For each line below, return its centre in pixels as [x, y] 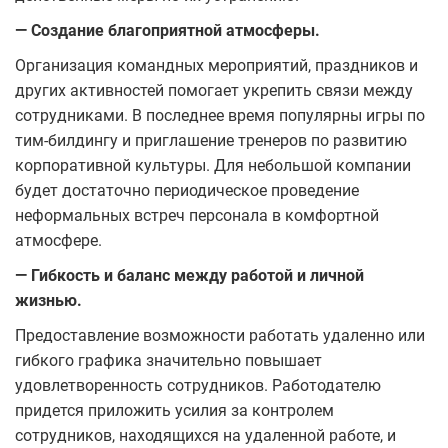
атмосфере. [58, 240]
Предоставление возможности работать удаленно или [220, 335]
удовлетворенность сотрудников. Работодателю [198, 385]
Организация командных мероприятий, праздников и [216, 65]
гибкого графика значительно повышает [168, 360]
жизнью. [50, 300]
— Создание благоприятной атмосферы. [167, 30]
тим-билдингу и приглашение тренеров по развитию [211, 140]
